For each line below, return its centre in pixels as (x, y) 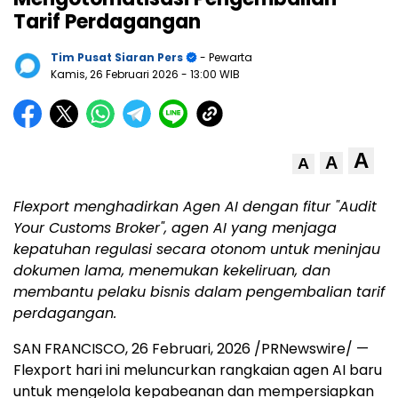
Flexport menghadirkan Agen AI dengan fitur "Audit (195, 206)
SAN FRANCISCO (69, 348)
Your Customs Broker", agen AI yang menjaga (175, 227)
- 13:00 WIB (211, 74)
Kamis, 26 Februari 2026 (116, 74)
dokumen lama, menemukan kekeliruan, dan (172, 270)
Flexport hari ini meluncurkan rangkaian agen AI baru (198, 370)
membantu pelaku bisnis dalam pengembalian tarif (199, 291)
